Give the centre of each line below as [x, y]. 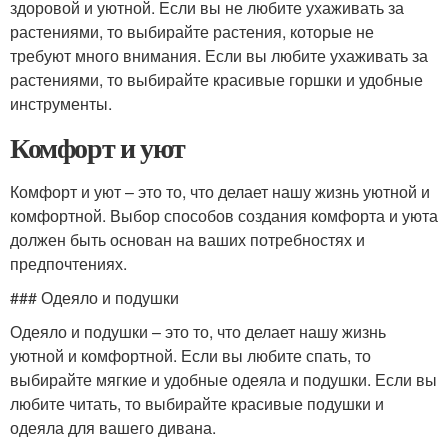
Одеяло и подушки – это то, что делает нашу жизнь [198, 331]
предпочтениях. [68, 263]
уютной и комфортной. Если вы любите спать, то [190, 355]
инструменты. [61, 103]
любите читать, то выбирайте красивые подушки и [197, 403]
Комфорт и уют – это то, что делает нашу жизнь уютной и [220, 191]
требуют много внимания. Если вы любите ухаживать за [219, 55]
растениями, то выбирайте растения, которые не [192, 31]
